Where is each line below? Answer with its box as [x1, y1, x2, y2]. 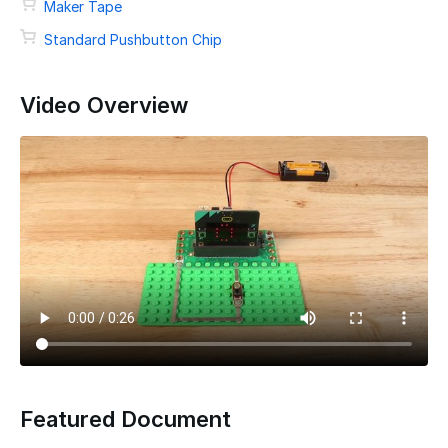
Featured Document [20, 405, 231, 432]
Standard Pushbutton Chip [44, 31, 222, 48]
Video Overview [20, 92, 188, 118]
